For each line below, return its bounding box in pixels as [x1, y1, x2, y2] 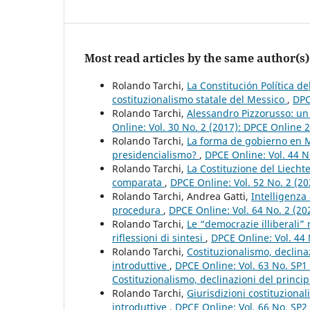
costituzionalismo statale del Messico [112, 93, 287, 107]
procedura [112, 203, 163, 217]
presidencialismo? [112, 148, 199, 162]
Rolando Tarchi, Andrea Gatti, [112, 190, 251, 203]
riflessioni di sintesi [112, 231, 206, 245]
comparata [112, 176, 165, 190]
